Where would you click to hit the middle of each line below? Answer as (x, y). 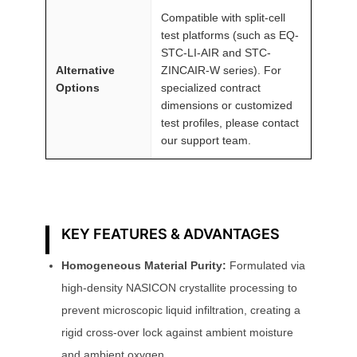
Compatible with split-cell (223, 17)
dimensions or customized (227, 105)
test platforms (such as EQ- (230, 35)
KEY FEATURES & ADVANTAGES (171, 233)
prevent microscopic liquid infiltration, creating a (181, 310)
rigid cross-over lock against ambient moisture (177, 332)
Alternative (85, 70)
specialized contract (211, 87)
